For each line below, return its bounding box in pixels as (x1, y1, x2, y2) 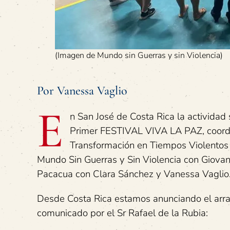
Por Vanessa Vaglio (37, 83, 127, 98)
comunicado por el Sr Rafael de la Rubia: (37, 206, 208, 220)
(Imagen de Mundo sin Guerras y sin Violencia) (55, 50, 223, 61)
